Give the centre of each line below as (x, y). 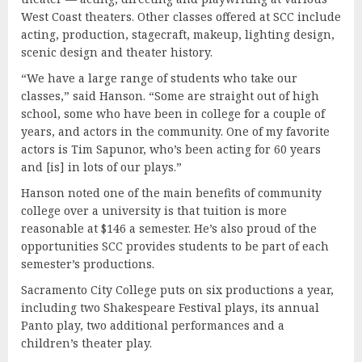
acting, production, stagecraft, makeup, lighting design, (178, 34)
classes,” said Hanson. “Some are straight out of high (170, 95)
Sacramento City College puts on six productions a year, (177, 289)
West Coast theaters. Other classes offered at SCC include (181, 16)
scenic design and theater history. (118, 52)
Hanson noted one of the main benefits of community (171, 192)
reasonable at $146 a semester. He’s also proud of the (169, 228)
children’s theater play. (90, 343)
